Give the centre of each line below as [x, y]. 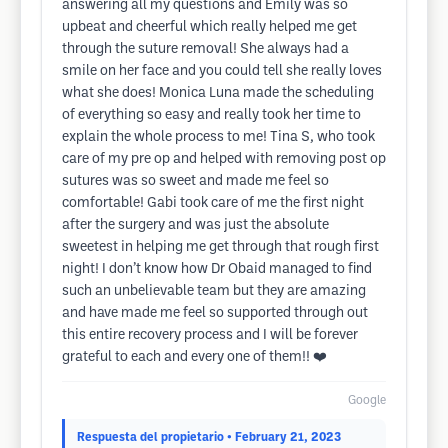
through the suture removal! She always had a [205, 49]
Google [367, 400]
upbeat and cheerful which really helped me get [209, 27]
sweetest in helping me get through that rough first [220, 247]
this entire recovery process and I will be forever [210, 335]
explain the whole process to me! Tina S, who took [218, 137]
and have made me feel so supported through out [215, 313]
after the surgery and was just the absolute [195, 225]
